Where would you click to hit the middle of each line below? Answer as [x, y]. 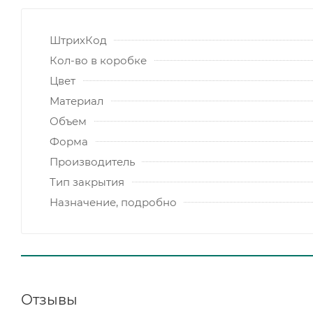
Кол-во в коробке [98, 61]
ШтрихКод [78, 41]
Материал [77, 101]
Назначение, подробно [113, 203]
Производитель [92, 162]
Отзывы [49, 299]
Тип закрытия [87, 182]
